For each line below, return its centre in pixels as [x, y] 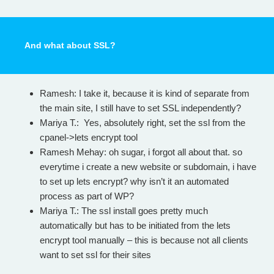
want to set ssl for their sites [95, 254]
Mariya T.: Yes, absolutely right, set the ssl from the [143, 122]
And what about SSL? [70, 45]
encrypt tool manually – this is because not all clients [144, 240]
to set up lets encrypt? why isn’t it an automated [134, 181]
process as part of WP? [87, 196]
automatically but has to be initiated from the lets [135, 225]
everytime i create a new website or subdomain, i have [148, 166]
